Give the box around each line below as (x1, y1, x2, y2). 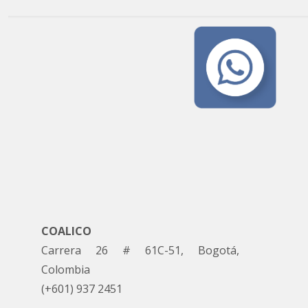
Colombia (41, 261, 90, 277)
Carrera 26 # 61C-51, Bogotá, (41, 242, 239, 258)
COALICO (41, 223, 91, 239)
